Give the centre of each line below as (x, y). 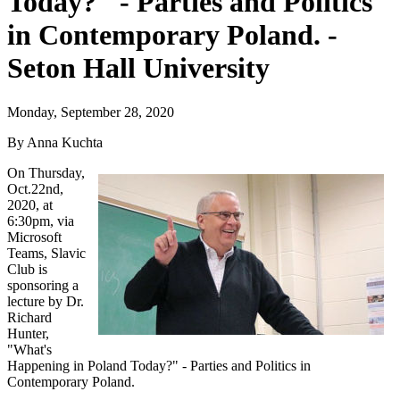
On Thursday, (46, 172)
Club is (27, 269)
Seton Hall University (138, 68)
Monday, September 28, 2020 (91, 112)
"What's (29, 349)
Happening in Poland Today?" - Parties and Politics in (159, 365)
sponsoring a (43, 285)
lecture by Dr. (46, 301)
